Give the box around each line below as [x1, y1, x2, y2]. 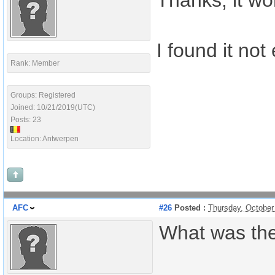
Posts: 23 [10, 115, 41, 124]
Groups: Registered [10, 91, 76, 99]
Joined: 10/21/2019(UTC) [10, 103, 95, 112]
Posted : [172, 203, 206, 212]
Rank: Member [10, 59, 60, 68]
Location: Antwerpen [10, 134, 79, 143]
